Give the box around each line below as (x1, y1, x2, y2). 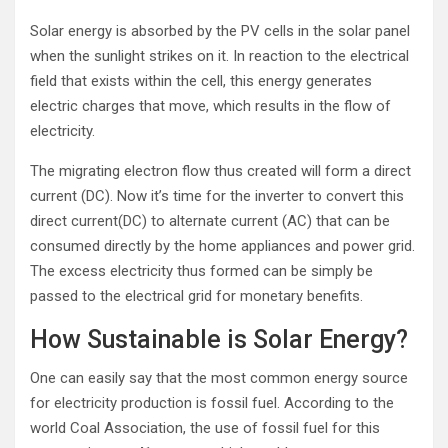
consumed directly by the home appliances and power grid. (30, 237, 415, 255)
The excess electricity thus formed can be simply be (30, 262, 373, 280)
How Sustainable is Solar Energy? (30, 325, 408, 354)
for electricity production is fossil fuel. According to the (30, 394, 394, 412)
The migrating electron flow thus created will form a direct (30, 162, 411, 180)
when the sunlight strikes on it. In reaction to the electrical (30, 47, 409, 65)
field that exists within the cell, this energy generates (30, 72, 372, 90)
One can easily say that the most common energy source (30, 369, 408, 387)
